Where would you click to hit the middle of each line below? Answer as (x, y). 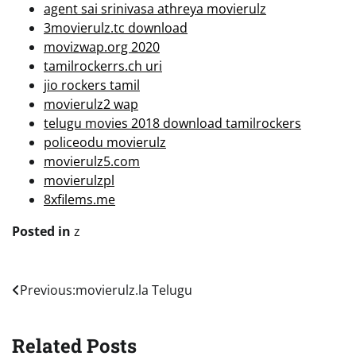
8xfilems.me (79, 199)
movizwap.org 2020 (102, 46)
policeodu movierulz (105, 142)
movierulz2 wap (91, 104)
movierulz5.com (92, 161)
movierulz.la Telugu (134, 290)
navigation (61, 322)
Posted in (43, 231)
